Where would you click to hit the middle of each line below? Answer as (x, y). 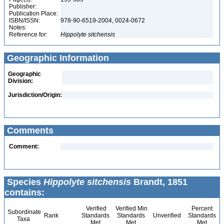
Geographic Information (57, 58)
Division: (20, 81)
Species (24, 182)
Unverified (166, 215)
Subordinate (23, 212)
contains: (24, 192)
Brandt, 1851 (159, 182)
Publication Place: (33, 13)
